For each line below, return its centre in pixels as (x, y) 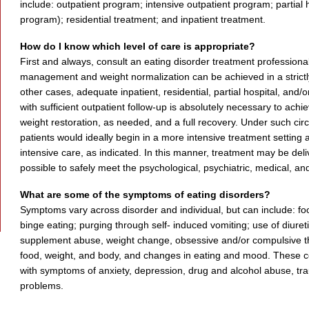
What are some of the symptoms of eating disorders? (145, 195)
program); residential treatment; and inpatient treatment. (142, 19)
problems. (41, 286)
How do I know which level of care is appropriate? (137, 46)
